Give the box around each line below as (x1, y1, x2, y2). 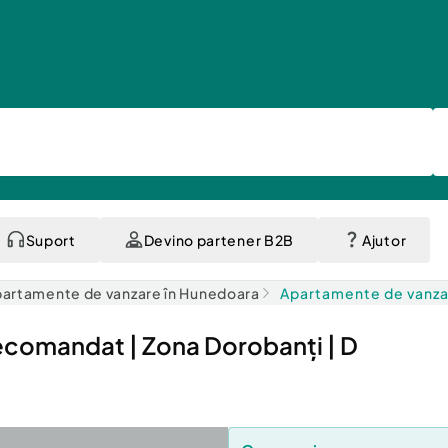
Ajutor (362, 231, 407, 249)
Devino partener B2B (143, 231, 294, 249)
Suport (25, 231, 76, 249)
